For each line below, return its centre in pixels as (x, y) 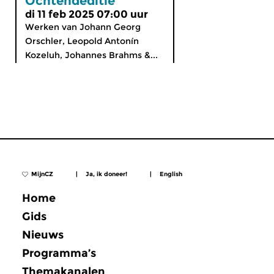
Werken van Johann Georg (83, 27)
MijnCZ (42, 174)
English (171, 174)
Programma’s (59, 253)
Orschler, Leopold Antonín (82, 41)
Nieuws (43, 235)
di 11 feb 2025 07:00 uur (87, 14)
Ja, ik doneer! (106, 174)
